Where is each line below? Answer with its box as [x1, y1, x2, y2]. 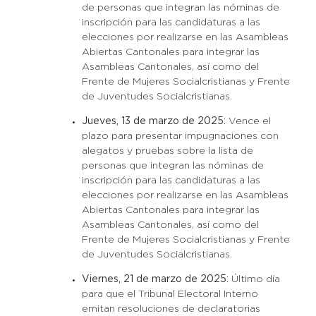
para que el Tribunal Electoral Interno [81, 290, 258, 298]
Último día [228, 275, 280, 284]
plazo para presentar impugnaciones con [81, 132, 279, 140]
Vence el [225, 117, 271, 126]
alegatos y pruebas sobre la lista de [81, 147, 253, 155]
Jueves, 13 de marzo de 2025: [81, 117, 226, 126]
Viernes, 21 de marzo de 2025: [81, 275, 229, 284]
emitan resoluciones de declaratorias [81, 305, 260, 313]
